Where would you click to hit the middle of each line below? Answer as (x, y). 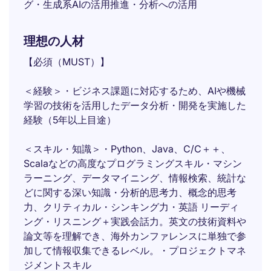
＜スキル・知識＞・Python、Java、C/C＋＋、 (127, 149)
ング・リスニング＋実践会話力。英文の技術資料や (135, 221)
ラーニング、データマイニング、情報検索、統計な (135, 178)
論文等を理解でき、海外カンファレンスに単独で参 (135, 236)
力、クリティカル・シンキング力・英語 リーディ (131, 207)
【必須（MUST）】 (67, 62)
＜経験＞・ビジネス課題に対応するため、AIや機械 (135, 91)
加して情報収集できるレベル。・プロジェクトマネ (135, 250)
